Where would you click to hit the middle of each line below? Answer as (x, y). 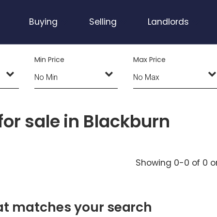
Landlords (169, 22)
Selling (103, 22)
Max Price (149, 59)
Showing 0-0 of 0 (172, 163)
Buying (43, 22)
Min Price (49, 59)
